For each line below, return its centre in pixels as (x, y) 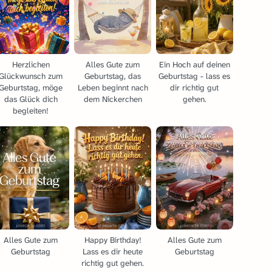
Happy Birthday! (113, 240)
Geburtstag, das (113, 76)
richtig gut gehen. (113, 263)
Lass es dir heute (113, 252)
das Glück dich (31, 99)
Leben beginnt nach (113, 87)
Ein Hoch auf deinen (194, 64)
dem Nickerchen (113, 99)
